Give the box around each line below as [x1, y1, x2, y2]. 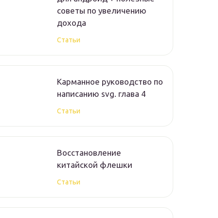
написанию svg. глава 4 [57, 89, 146, 99]
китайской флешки [57, 160, 132, 170]
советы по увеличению [57, 6, 146, 16]
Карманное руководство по [57, 77, 163, 87]
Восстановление [57, 148, 121, 158]
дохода [57, 18, 86, 28]
